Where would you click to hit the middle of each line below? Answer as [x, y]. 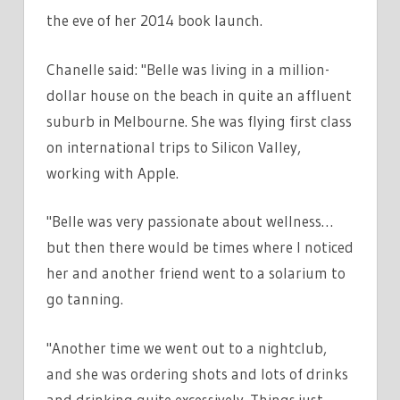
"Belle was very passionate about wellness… [190, 221]
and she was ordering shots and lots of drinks [197, 373]
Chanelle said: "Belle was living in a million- [188, 69]
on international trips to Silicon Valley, [174, 146]
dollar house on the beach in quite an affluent [199, 95]
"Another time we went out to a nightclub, [187, 347]
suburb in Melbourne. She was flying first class [199, 121]
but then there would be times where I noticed [200, 247]
